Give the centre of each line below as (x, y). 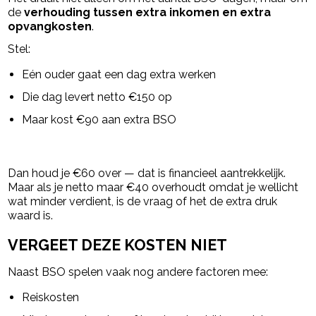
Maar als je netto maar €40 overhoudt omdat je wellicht (153, 187)
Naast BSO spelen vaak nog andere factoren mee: (138, 272)
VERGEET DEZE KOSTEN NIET (118, 245)
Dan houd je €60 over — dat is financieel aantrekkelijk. (147, 173)
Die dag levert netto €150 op (97, 97)
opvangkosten (50, 26)
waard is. (31, 215)
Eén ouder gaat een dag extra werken (119, 74)
